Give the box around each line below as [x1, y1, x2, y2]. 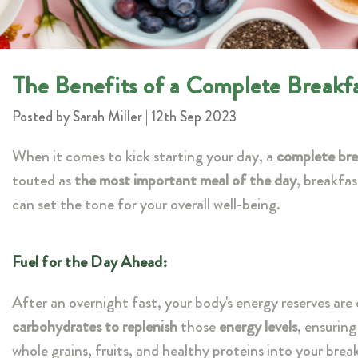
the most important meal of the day [74, 169, 296, 193]
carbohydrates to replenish [12, 315, 177, 339]
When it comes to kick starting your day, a [12, 145, 276, 169]
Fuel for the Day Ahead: [12, 250, 167, 274]
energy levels [219, 315, 297, 339]
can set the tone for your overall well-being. [12, 193, 280, 217]
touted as [12, 169, 74, 193]
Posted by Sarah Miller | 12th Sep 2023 [12, 106, 237, 128]
